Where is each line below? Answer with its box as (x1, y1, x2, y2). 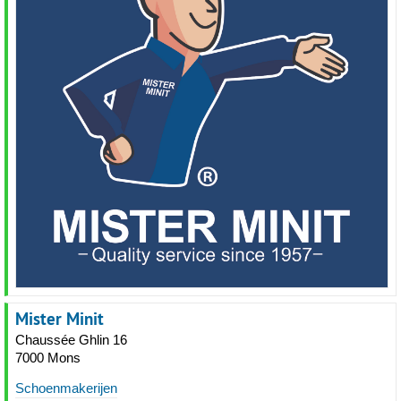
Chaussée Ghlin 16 (15, 332, 127, 347)
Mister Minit (15, 307, 104, 330)
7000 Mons (15, 350, 81, 365)
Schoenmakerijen (15, 380, 117, 396)
